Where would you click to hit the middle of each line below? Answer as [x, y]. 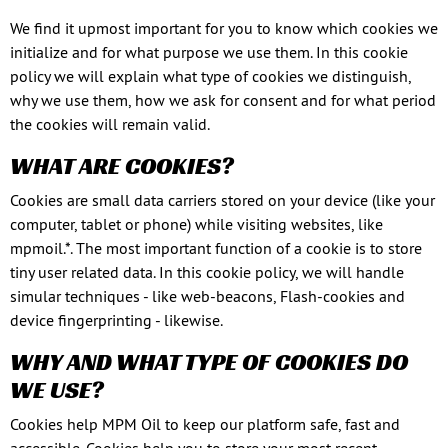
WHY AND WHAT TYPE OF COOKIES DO [209, 362]
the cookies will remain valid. [110, 124]
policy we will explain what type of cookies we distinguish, [210, 76]
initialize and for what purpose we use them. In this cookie [209, 52]
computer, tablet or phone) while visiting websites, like [196, 224]
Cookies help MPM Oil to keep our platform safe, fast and [205, 424]
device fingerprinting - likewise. [116, 320]
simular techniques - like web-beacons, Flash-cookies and [207, 296]
